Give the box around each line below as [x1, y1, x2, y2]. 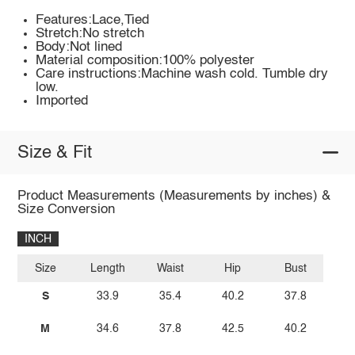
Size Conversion [17, 203, 115, 217]
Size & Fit [17, 143, 92, 162]
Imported [36, 94, 89, 109]
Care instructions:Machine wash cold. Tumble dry [36, 67, 329, 82]
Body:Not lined [36, 40, 123, 55]
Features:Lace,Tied [36, 13, 150, 28]
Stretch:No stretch [36, 27, 145, 41]
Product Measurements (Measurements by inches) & [17, 189, 330, 204]
